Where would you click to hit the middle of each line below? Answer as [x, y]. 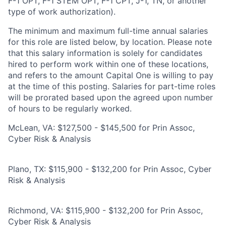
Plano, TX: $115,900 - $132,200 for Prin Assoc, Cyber [110, 169]
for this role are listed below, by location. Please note [110, 42]
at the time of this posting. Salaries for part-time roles [112, 86]
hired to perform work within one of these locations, [108, 64]
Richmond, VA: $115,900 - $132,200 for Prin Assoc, [105, 210]
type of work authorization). [62, 12]
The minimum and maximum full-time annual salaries [108, 31]
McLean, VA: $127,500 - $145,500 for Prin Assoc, [101, 128]
